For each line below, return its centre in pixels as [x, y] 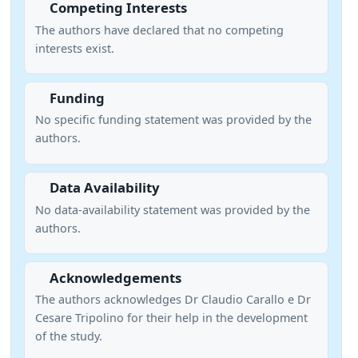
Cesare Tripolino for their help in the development [171, 318]
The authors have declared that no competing [159, 30]
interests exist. [74, 48]
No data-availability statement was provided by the [172, 209]
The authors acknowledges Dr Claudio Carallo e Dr [173, 300]
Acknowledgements [115, 277]
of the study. [68, 336]
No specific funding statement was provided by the [173, 120]
